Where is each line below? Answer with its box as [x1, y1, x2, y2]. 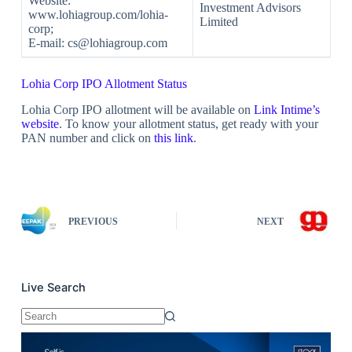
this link [153, 130, 193, 145]
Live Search [20, 280, 86, 295]
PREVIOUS [68, 216, 118, 228]
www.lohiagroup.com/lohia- [27, 7, 168, 21]
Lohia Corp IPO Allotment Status [20, 76, 187, 90]
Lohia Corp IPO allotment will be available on [20, 102, 254, 116]
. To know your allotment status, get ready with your [58, 116, 318, 130]
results [20, 332, 68, 350]
